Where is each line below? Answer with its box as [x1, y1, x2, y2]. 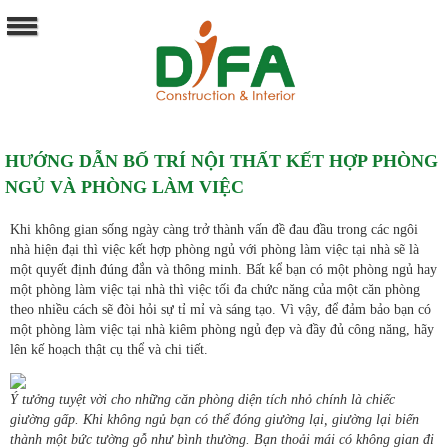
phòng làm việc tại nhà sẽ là [261, 242, 419, 258]
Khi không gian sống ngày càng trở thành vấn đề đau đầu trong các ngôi [10, 222, 418, 238]
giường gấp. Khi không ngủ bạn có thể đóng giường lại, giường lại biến [10, 412, 419, 428]
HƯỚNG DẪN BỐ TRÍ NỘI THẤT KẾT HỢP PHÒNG [5, 151, 438, 172]
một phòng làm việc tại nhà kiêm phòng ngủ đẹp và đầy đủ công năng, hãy [10, 322, 434, 338]
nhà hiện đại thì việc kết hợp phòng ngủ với [10, 242, 257, 258]
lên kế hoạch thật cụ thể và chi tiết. [10, 342, 208, 358]
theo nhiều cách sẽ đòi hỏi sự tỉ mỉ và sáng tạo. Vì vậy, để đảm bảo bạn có [10, 302, 431, 318]
